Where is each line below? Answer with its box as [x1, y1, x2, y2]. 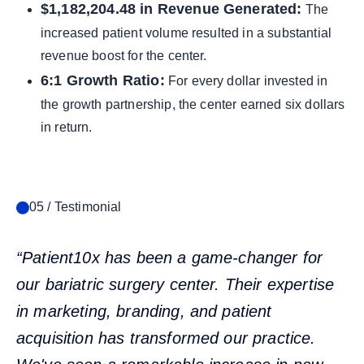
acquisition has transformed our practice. [16, 329, 316, 347]
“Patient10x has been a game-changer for [16, 249, 323, 266]
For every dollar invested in [164, 74, 328, 88]
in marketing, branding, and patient [16, 302, 272, 320]
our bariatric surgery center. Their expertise [16, 275, 335, 293]
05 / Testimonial [29, 200, 122, 214]
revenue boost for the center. [41, 49, 207, 63]
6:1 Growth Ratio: [41, 72, 165, 89]
